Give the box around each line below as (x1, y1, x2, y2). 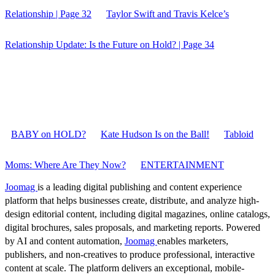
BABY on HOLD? (11, 128, 86, 139)
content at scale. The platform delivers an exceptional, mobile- (5, 262, 244, 273)
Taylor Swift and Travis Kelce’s (106, 8, 229, 19)
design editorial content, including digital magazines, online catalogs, (5, 208, 270, 219)
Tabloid (224, 128, 254, 139)
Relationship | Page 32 (5, 8, 91, 19)
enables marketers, (157, 235, 228, 246)
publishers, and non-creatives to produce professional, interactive (5, 249, 255, 260)
